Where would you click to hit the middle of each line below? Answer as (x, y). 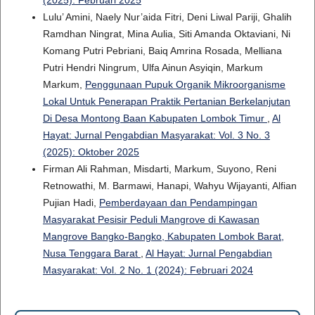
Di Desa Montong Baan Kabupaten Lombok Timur (155, 118)
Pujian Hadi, (71, 203)
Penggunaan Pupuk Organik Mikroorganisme (185, 85)
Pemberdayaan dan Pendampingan (178, 203)
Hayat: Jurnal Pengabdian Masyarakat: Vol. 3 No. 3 (156, 135)
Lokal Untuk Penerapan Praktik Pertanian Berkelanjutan (166, 102)
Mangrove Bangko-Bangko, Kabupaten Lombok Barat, (163, 237)
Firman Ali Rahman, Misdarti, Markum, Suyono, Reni (159, 169)
